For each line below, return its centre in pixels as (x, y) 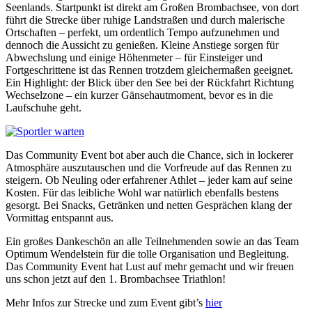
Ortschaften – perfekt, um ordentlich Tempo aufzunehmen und (142, 32)
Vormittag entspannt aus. (60, 217)
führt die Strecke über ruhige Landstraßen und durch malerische (145, 19)
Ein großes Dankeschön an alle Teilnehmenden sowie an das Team (152, 241)
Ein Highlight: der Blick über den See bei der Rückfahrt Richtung (150, 82)
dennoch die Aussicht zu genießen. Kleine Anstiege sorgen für (142, 45)
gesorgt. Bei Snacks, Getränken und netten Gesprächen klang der (149, 205)
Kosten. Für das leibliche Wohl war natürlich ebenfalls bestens (142, 192)
